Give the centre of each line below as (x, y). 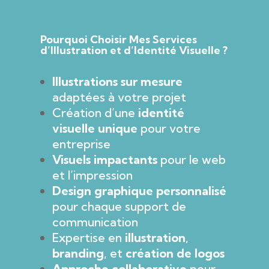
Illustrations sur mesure (118, 81)
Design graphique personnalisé (140, 190)
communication (95, 222)
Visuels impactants (105, 159)
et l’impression (93, 175)
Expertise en (89, 237)
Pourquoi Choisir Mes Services (119, 39)
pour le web (192, 159)
